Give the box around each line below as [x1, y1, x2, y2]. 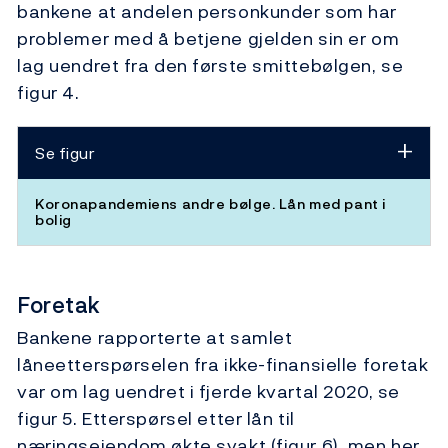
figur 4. [17, 79, 80, 107]
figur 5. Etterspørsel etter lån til [17, 405, 295, 433]
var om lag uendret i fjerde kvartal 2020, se [17, 378, 400, 406]
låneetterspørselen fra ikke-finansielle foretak [17, 351, 429, 379]
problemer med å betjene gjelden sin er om [17, 25, 400, 53]
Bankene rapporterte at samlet [17, 324, 293, 352]
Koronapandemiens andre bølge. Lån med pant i [35, 193, 386, 215]
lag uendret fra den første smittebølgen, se [17, 52, 404, 80]
